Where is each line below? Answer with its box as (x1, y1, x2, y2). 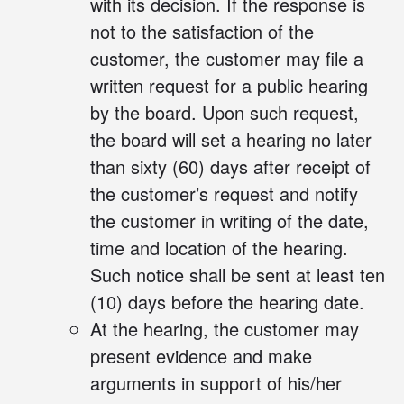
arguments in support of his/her (90, 370, 342, 397)
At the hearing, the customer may (90, 316, 359, 343)
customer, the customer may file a (90, 45, 363, 72)
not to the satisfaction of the (90, 18, 314, 45)
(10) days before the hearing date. (90, 289, 364, 316)
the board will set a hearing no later (90, 126, 372, 153)
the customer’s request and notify (90, 180, 358, 207)
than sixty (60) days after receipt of (90, 153, 371, 180)
